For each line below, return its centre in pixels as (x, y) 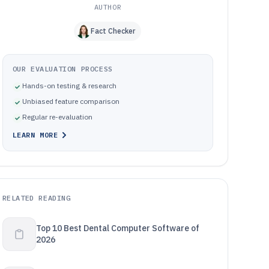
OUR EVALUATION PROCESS (62, 69)
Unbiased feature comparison (71, 101)
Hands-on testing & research (69, 86)
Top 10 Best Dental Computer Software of (117, 228)
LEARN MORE (35, 135)
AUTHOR (108, 7)
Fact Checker (113, 31)
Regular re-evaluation (57, 117)
